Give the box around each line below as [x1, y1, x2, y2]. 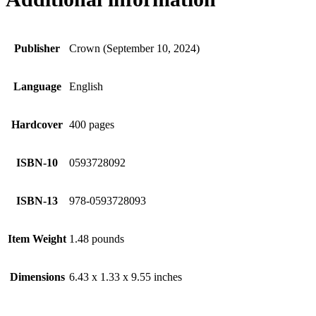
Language [13, 80, 61, 92]
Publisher [14, 42, 60, 54]
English [69, 80, 103, 92]
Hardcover [11, 118, 63, 130]
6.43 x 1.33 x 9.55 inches [69, 270, 182, 283]
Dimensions [9, 270, 65, 283]
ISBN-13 [16, 194, 58, 207]
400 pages [69, 118, 114, 130]
